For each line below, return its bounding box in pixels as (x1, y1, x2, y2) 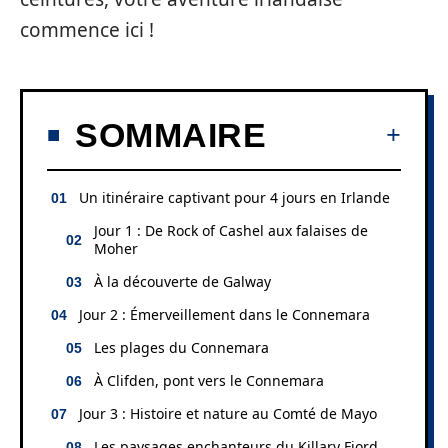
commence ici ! (20, 17, 154, 43)
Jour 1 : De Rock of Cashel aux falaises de (94, 220, 368, 240)
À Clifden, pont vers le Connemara (94, 370, 324, 390)
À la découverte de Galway (94, 271, 271, 291)
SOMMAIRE (75, 115, 266, 154)
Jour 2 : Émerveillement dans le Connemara (79, 304, 370, 324)
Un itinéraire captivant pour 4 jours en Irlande (79, 187, 390, 207)
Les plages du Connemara (94, 337, 269, 357)
